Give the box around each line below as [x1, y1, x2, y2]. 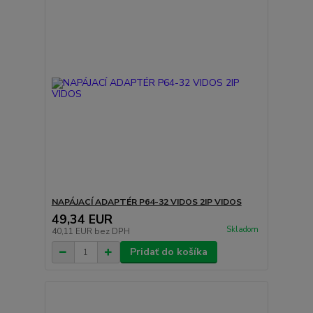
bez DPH [94, 226, 130, 238]
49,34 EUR [51, 211, 112, 228]
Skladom [226, 224, 259, 235]
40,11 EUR [51, 226, 94, 238]
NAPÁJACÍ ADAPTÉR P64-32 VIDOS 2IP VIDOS [51, 196, 242, 208]
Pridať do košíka [129, 245, 208, 259]
